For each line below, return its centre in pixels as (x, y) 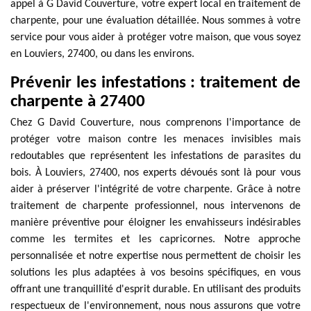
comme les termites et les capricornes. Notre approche (155, 239)
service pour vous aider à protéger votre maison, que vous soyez (155, 37)
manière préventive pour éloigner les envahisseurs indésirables (155, 223)
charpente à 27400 (78, 102)
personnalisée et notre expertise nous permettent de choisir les (155, 256)
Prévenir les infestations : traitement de (155, 83)
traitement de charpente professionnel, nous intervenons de (155, 206)
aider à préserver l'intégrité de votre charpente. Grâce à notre (155, 190)
